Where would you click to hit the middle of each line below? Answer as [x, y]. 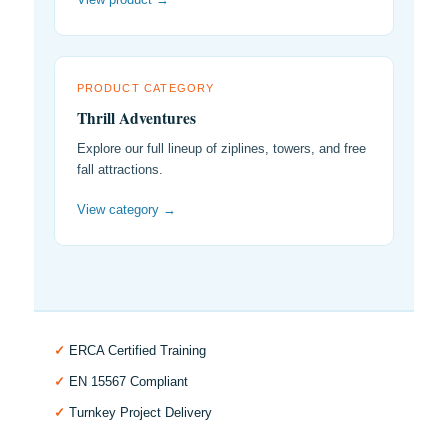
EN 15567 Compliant [126, 381]
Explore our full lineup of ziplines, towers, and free [221, 149]
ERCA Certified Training [135, 350]
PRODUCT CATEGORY [145, 87]
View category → [126, 209]
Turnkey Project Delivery [138, 412]
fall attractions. [119, 170]
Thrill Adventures [136, 118]
